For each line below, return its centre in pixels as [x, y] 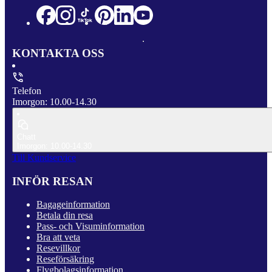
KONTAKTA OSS [58, 53]
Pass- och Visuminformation [90, 226]
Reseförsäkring [65, 259]
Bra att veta [58, 237]
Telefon [27, 90]
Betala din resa [65, 216]
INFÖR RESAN [53, 181]
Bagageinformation [73, 205]
